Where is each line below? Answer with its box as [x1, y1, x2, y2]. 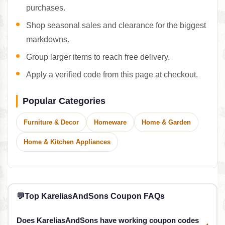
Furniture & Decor [24, 118, 79, 126]
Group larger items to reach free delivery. [26, 52, 170, 61]
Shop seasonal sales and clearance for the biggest [26, 21, 206, 30]
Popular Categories [23, 95, 105, 106]
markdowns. [26, 35, 69, 44]
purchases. [26, 3, 65, 12]
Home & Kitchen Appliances [24, 138, 110, 146]
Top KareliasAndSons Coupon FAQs [24, 192, 165, 201]
